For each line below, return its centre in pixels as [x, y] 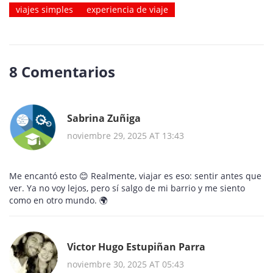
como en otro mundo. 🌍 [58, 200]
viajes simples [44, 10]
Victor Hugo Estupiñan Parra [136, 246]
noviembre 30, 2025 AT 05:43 [126, 264]
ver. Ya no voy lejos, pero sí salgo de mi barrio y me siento [127, 188]
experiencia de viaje [127, 10]
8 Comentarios [62, 72]
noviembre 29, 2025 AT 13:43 [126, 135]
